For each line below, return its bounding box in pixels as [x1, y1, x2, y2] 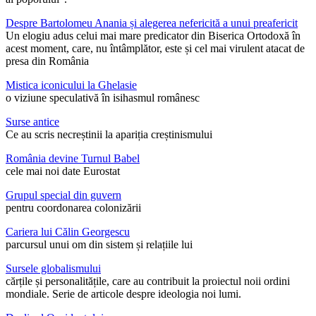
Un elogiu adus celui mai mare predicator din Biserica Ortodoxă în [6, 30, 300, 42]
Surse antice [6, 116, 59, 128]
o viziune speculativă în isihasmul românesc [6, 92, 200, 104]
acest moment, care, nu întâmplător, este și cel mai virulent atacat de [6, 42, 305, 55]
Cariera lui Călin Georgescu [6, 226, 130, 238]
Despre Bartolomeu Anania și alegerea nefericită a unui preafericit [6, 17, 298, 30]
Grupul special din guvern [6, 189, 121, 202]
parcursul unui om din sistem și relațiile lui [6, 238, 193, 251]
